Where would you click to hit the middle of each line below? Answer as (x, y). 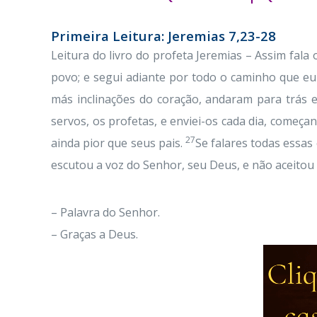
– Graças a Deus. (94, 234)
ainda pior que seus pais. (118, 143)
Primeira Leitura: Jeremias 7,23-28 (163, 36)
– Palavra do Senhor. (105, 212)
